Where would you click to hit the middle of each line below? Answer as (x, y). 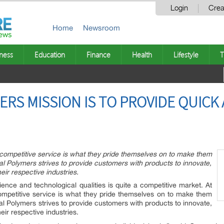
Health (142, 54)
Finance (98, 54)
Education (50, 54)
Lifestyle (186, 54)
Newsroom (101, 28)
